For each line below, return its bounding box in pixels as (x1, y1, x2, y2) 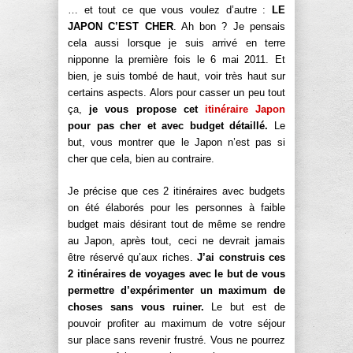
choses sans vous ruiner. (68, 301, 204, 314)
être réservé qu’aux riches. (68, 251, 197, 264)
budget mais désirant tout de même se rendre (68, 218, 285, 231)
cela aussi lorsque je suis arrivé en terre (68, 37, 285, 50)
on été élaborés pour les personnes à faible (68, 202, 285, 214)
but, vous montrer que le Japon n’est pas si (68, 136, 285, 149)
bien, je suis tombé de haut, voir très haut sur (68, 70, 285, 83)
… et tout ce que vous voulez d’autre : (68, 4, 272, 17)
